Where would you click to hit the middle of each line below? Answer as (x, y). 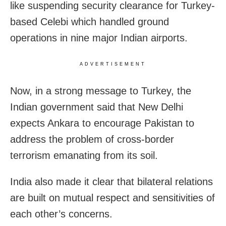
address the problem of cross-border (92, 139)
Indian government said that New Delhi (97, 107)
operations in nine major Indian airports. (99, 38)
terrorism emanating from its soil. (84, 155)
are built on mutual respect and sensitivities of (112, 197)
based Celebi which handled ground (90, 21)
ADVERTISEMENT (113, 64)
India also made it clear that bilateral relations (111, 181)
